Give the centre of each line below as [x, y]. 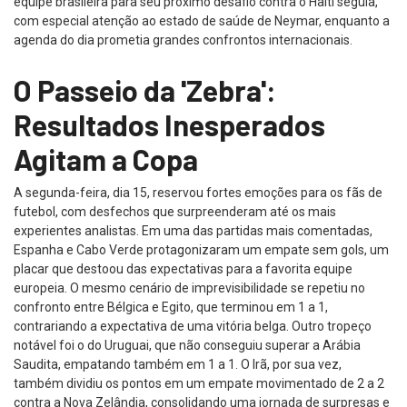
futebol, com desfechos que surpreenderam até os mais [175, 211]
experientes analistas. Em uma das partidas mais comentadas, [193, 230]
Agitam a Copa [106, 159]
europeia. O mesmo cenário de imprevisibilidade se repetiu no [189, 288]
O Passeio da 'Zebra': [145, 89]
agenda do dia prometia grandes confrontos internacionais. [183, 40]
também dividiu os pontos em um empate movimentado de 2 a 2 [199, 383]
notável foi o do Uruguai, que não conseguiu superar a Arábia [187, 345]
